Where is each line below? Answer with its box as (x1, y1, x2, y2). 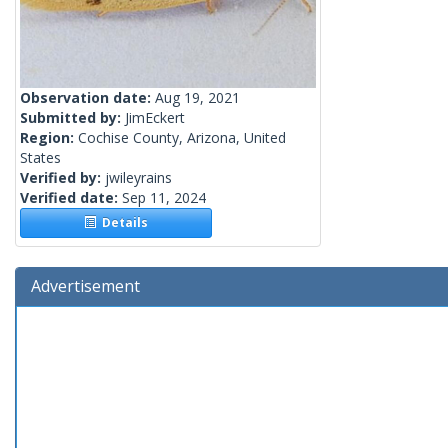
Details (96, 214, 149, 232)
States (20, 148, 61, 168)
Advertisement (31, 275, 140, 298)
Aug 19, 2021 (155, 88, 240, 108)
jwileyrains (105, 168, 172, 188)
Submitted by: (20, 108, 125, 128)
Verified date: (20, 188, 122, 208)
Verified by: (20, 168, 105, 188)
